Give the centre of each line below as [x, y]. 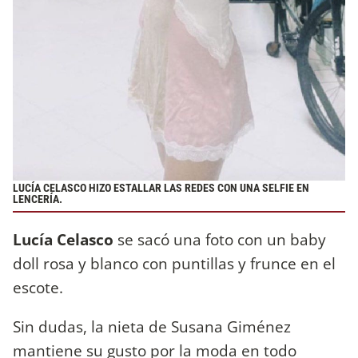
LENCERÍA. [38, 199]
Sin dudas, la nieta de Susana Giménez [152, 327]
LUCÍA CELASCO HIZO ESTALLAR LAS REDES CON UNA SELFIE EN [161, 188]
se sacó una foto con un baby [220, 240]
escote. [40, 288]
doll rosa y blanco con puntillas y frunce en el [174, 264]
